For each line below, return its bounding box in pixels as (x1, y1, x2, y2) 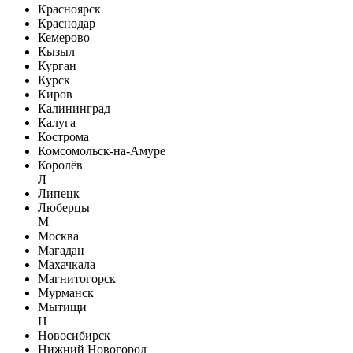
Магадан (38, 243, 84, 257)
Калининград (38, 101, 110, 115)
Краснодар (38, 16, 95, 30)
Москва (38, 229, 79, 243)
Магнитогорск (38, 271, 116, 285)
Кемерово (38, 30, 90, 44)
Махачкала (38, 257, 95, 271)
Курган (38, 58, 76, 72)
